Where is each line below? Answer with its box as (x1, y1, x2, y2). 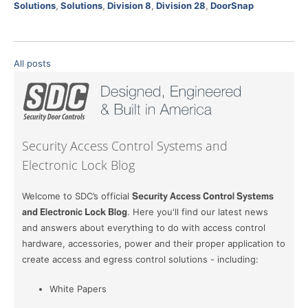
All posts (14, 57, 51, 69)
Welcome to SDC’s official (22, 190, 132, 201)
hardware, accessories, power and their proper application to (22, 237, 285, 249)
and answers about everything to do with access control (22, 221, 265, 233)
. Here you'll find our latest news (127, 206, 268, 217)
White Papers (49, 283, 107, 294)
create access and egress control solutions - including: (22, 253, 258, 265)
